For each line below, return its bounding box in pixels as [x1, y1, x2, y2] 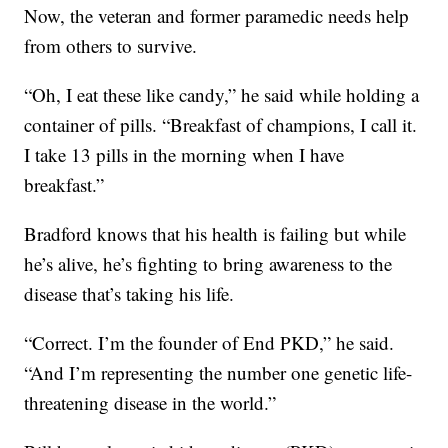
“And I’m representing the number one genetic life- [24, 360, 413, 386]
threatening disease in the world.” [24, 390, 277, 416]
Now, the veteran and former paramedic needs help [24, 3, 410, 29]
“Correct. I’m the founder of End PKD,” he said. [24, 330, 395, 356]
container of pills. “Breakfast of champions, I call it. [24, 112, 418, 138]
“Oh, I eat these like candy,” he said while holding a [24, 82, 420, 108]
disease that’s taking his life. [24, 281, 235, 307]
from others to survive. [24, 33, 198, 59]
